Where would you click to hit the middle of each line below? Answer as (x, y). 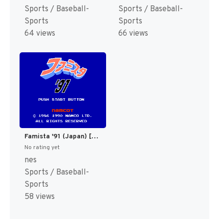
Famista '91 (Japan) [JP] (95, 136)
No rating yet (42, 147)
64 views (40, 34)
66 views (133, 34)
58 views (40, 197)
